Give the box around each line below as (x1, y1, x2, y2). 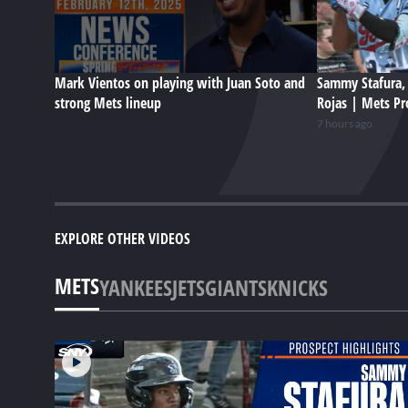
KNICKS (267, 271, 328, 302)
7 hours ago (317, 117, 372, 131)
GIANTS (205, 271, 267, 302)
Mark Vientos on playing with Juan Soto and (55, 73, 305, 94)
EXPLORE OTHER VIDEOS (55, 229, 190, 250)
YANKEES (99, 271, 172, 302)
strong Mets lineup (55, 93, 161, 114)
